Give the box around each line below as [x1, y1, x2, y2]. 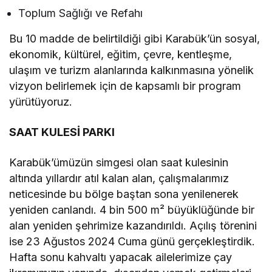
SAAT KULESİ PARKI [9, 126, 115, 139]
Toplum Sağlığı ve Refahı [18, 7, 143, 20]
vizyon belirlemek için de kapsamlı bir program [9, 80, 242, 93]
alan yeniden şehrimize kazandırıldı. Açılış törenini [9, 219, 257, 233]
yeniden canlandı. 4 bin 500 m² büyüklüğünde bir [9, 203, 255, 217]
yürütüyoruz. [9, 95, 72, 109]
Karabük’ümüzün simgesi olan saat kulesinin [9, 156, 229, 169]
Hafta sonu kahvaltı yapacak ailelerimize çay [9, 251, 233, 264]
